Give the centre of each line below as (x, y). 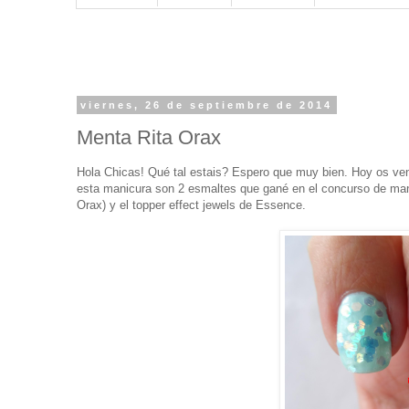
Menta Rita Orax (149, 137)
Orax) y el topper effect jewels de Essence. (191, 204)
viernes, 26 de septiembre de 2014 (207, 105)
